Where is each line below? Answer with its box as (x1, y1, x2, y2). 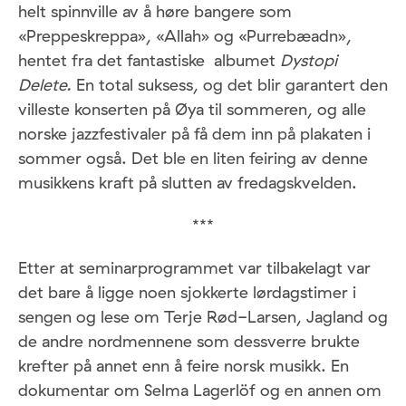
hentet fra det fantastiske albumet (18, 49, 280, 71)
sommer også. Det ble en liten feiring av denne (18, 147, 368, 169)
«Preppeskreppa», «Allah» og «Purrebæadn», (18, 24, 352, 46)
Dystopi (280, 49, 337, 71)
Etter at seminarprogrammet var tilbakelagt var (18, 256, 371, 278)
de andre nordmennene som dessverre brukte (18, 330, 360, 352)
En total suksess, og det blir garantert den (76, 73, 388, 95)
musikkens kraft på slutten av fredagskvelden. (18, 171, 357, 193)
